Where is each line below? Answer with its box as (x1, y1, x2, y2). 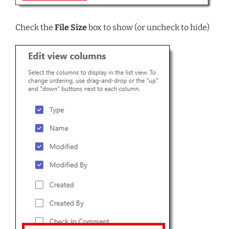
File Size (55, 22, 87, 33)
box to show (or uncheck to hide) (87, 22, 210, 33)
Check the (15, 22, 55, 33)
